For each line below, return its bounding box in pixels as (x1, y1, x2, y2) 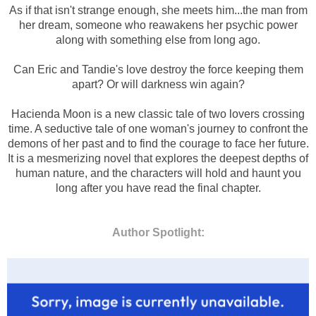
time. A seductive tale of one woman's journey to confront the (8, 122, 308, 135)
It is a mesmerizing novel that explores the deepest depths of (8, 152, 308, 164)
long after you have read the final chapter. (55, 181, 261, 194)
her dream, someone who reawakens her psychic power (18, 18, 298, 31)
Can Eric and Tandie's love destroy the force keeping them (13, 63, 303, 75)
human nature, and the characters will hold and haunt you (15, 166, 301, 179)
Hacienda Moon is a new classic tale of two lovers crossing (11, 107, 305, 120)
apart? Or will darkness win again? (71, 78, 245, 90)
